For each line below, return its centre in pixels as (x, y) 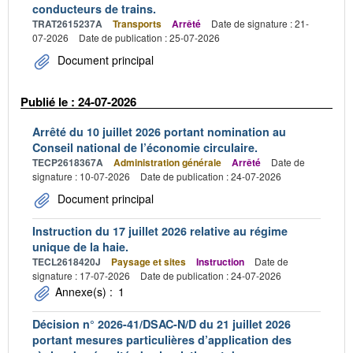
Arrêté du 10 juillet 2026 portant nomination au (159, 132)
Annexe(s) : (84, 292)
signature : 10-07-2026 (81, 176)
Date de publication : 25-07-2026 (149, 37)
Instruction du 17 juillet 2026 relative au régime (160, 231)
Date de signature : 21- (260, 23)
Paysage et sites (149, 262)
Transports (137, 23)
